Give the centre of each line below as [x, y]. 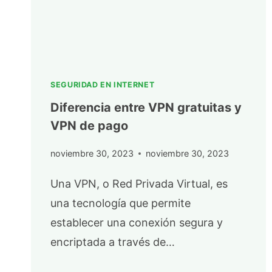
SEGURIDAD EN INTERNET [103, 84]
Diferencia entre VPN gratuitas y [146, 108]
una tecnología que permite [121, 203]
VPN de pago [89, 126]
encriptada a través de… [113, 242]
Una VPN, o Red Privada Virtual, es [139, 183]
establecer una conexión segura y [137, 222]
